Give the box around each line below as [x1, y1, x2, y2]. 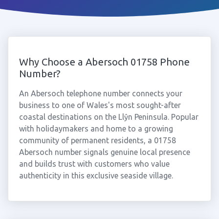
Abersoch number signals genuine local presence [19, 148, 190, 156]
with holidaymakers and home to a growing [19, 124, 173, 133]
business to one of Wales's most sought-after [19, 101, 181, 109]
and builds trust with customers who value [19, 159, 170, 168]
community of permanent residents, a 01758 [19, 136, 176, 145]
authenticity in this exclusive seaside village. [19, 171, 173, 180]
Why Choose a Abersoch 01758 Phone [19, 56, 190, 67]
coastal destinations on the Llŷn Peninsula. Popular [19, 112, 198, 121]
